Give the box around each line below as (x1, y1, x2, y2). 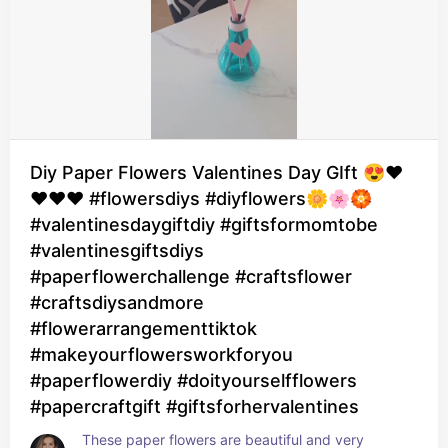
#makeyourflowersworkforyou (30, 344, 293, 365)
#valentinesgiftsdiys (30, 240, 204, 261)
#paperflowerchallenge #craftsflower (30, 266, 352, 287)
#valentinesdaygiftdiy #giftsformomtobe (30, 214, 378, 235)
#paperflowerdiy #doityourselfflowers (30, 370, 357, 391)
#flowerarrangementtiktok (30, 318, 257, 339)
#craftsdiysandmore (30, 292, 204, 313)
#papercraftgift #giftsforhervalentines (30, 396, 359, 417)
